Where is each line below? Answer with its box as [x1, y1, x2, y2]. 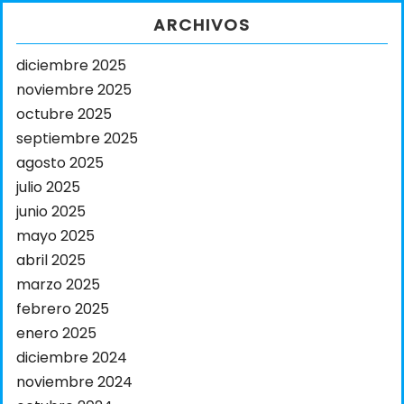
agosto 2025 [16, 152, 104, 174]
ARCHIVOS [153, 14, 251, 37]
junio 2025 [16, 201, 86, 223]
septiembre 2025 [16, 128, 138, 150]
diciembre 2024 [16, 347, 127, 369]
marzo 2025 [16, 274, 100, 296]
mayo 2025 [16, 225, 95, 247]
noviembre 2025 [16, 79, 132, 101]
